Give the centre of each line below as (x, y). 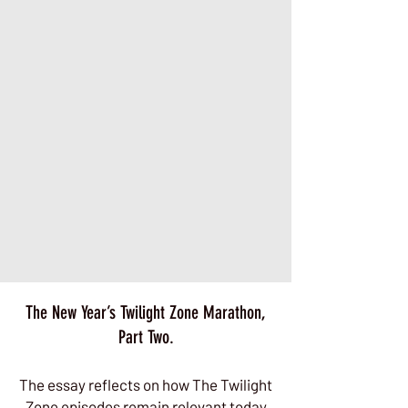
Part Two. (146, 337)
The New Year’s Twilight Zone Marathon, (146, 312)
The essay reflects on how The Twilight (146, 384)
